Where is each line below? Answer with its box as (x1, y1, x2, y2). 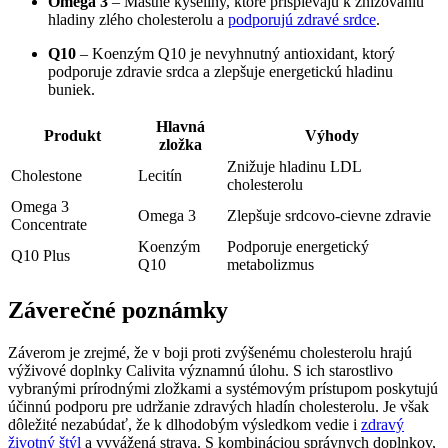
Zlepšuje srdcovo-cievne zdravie (227, 207, 431, 225)
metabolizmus (227, 256, 314, 274)
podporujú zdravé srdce (228, 11, 376, 29)
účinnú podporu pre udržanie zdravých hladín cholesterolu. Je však (8, 397, 429, 415)
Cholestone (11, 167, 82, 185)
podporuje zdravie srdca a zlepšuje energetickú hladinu (48, 63, 393, 81)
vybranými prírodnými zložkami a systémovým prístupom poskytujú (8, 379, 438, 397)
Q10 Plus (11, 247, 70, 265)
